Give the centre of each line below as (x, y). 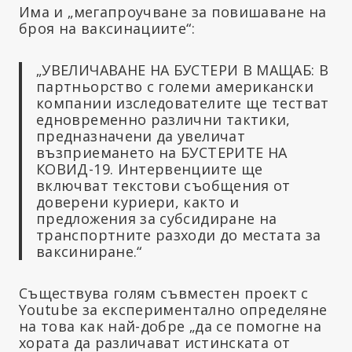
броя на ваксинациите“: (107, 29)
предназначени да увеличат (141, 136)
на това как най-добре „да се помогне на (170, 326)
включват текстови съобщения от (163, 186)
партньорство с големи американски (175, 87)
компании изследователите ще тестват (183, 103)
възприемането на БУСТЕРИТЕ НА (162, 153)
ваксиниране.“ (89, 252)
